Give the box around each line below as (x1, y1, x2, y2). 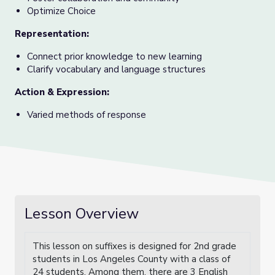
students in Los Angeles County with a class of (33, 253, 230, 265)
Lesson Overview (25, 204, 139, 223)
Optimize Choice (27, 5, 96, 17)
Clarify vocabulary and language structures (27, 63, 206, 76)
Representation (15, 28, 87, 40)
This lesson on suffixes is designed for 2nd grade (33, 240, 236, 252)
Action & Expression (15, 86, 107, 98)
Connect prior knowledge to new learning (27, 50, 202, 63)
